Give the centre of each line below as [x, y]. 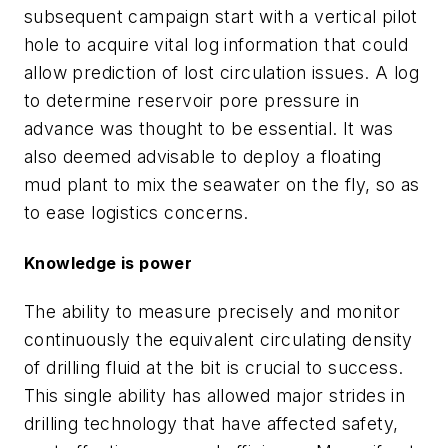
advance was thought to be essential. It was [209, 129]
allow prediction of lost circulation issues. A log [221, 73]
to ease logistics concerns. [136, 213]
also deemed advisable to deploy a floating [203, 157]
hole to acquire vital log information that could [216, 45]
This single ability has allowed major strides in [215, 395]
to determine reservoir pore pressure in [192, 101]
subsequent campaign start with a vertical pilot [221, 17]
